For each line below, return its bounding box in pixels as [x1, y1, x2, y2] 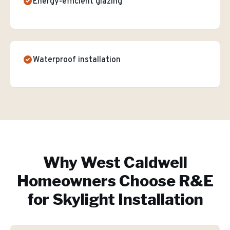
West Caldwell [80, 153, 187, 171]
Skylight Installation [52, 190, 203, 208]
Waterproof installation [33, 55, 121, 65]
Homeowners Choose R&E [16, 171, 214, 190]
